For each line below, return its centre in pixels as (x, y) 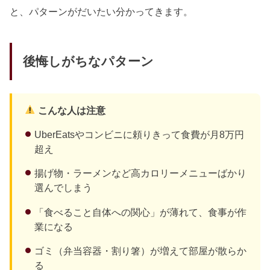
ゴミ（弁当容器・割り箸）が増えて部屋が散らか (140, 251)
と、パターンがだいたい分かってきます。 (102, 11)
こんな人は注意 (71, 110)
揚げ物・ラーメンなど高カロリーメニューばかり (140, 173)
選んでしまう (63, 188)
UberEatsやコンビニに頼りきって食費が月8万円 (139, 134)
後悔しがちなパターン (88, 62)
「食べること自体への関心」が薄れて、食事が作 (140, 212)
